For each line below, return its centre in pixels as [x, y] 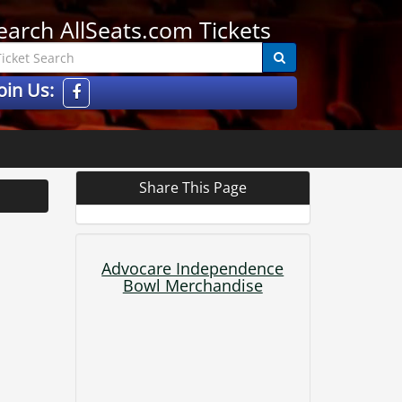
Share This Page [192, 188]
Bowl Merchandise [192, 285]
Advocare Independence [193, 268]
